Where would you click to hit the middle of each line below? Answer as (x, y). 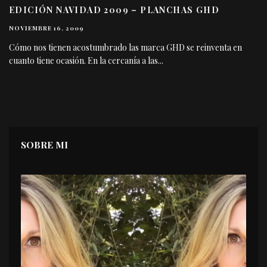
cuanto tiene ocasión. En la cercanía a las (83, 61)
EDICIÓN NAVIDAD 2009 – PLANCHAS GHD (114, 10)
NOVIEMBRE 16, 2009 (46, 28)
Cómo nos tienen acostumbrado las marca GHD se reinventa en (125, 48)
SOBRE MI (44, 145)
